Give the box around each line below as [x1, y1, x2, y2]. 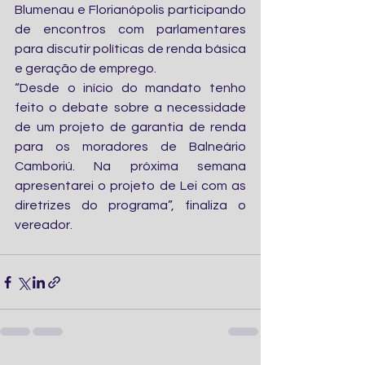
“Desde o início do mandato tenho [15, 81, 246, 95]
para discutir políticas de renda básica [15, 42, 246, 56]
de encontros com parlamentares [15, 23, 246, 37]
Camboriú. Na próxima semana [15, 160, 246, 174]
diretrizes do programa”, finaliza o [15, 199, 246, 213]
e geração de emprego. [15, 62, 156, 76]
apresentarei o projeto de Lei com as [15, 179, 246, 193]
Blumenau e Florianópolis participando [15, 3, 246, 17]
